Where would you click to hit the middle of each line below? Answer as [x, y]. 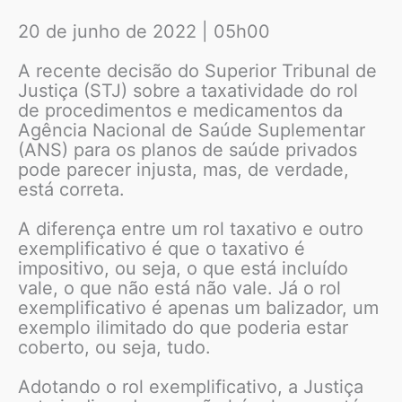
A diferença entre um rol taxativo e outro [191, 228]
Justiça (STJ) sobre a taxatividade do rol [188, 90]
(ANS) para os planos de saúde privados [188, 149]
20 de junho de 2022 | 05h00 [144, 31]
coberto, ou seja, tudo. [114, 347]
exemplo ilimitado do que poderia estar [183, 327]
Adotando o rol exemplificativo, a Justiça [191, 386]
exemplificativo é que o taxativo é [162, 248]
